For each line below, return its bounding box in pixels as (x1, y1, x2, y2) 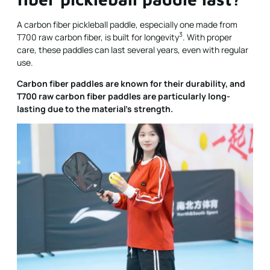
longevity (144, 31, 179, 43)
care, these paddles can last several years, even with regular (17, 43, 248, 55)
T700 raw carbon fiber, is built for (17, 31, 144, 43)
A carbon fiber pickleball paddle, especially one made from (17, 18, 237, 30)
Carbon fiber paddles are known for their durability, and (17, 77, 245, 89)
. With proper (183, 31, 232, 43)
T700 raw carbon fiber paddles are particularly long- (17, 90, 230, 102)
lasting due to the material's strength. (17, 102, 173, 115)
